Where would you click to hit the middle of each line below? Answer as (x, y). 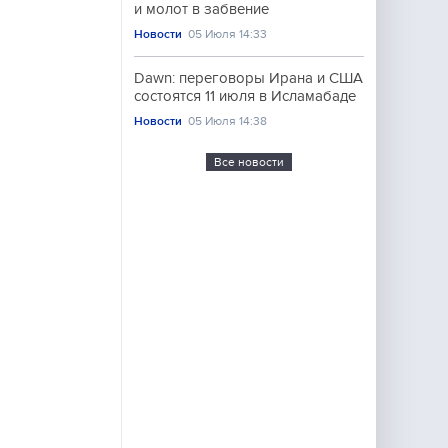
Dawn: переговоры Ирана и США (248, 78)
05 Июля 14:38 (228, 121)
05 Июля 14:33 (228, 34)
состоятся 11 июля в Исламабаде (245, 96)
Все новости (249, 162)
